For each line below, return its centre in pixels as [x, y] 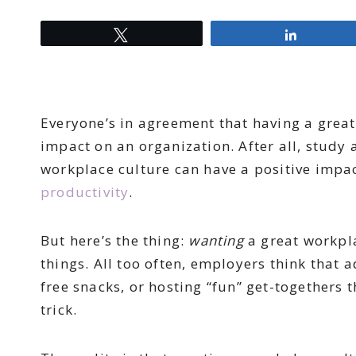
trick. [59, 310]
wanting [216, 241]
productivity [85, 192]
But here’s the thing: [115, 241]
